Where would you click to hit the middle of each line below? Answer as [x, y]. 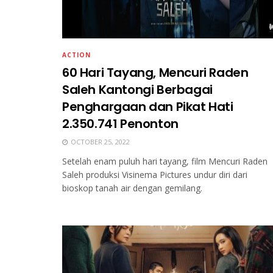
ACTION [76, 55]
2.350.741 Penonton [120, 123]
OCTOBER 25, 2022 [99, 141]
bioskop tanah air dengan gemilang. [132, 188]
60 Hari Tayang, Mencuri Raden [155, 72]
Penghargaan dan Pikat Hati [148, 106]
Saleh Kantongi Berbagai [137, 89]
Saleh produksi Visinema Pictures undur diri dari [155, 174]
